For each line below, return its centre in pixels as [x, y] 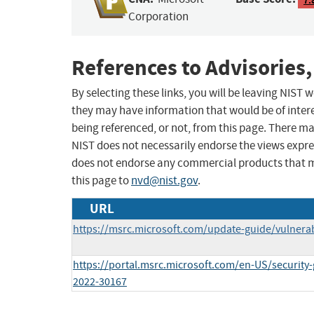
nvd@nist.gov [164, 181]
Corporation [159, 17]
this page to [101, 181]
